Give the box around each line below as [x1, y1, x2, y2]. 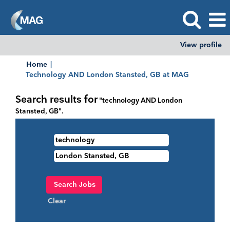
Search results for [15, 94, 98, 106]
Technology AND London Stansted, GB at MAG [26, 70, 189, 79]
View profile [180, 41, 222, 49]
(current [188, 70, 216, 79]
